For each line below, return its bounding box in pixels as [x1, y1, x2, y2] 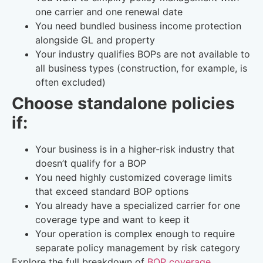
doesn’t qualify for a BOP [35, 157, 146, 170]
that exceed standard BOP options [35, 186, 188, 198]
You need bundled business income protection [35, 20, 241, 32]
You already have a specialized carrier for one [35, 200, 240, 212]
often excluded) [35, 76, 106, 89]
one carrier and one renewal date [35, 6, 183, 18]
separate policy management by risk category [35, 242, 240, 254]
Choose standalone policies [12, 93, 235, 114]
